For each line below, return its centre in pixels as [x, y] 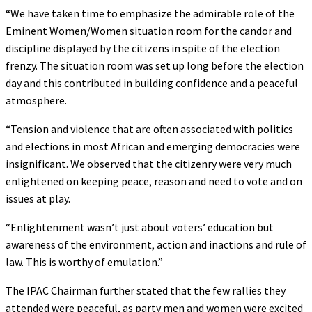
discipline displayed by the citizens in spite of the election [143, 48]
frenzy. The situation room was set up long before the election [155, 65]
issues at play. [38, 198]
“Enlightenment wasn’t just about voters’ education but [140, 227]
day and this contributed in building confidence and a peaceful [152, 83]
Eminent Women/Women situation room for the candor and [149, 30]
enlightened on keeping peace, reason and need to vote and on [154, 181]
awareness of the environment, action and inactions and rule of [156, 244]
